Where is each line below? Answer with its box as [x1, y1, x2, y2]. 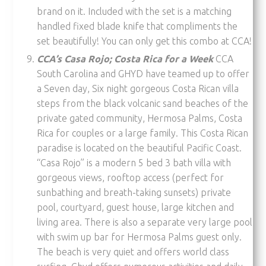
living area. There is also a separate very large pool [37, 216, 253, 227]
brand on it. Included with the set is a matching [37, 5, 232, 17]
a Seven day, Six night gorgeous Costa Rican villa [37, 83, 239, 94]
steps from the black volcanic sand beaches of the [37, 97, 249, 109]
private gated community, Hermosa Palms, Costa [37, 112, 243, 123]
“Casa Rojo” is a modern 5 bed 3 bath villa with [37, 157, 232, 168]
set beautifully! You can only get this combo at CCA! [37, 35, 252, 46]
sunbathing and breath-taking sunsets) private [37, 186, 232, 198]
